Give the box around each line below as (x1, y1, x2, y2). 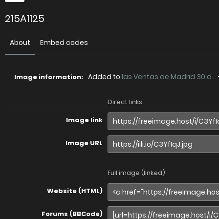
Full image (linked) (108, 168, 165, 177)
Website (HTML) (47, 186, 103, 196)
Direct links (108, 97, 142, 107)
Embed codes (40, 38, 88, 47)
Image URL (66, 138, 103, 148)
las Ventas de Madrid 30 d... (122, 72, 216, 82)
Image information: (14, 72, 83, 82)
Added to (88, 72, 122, 82)
